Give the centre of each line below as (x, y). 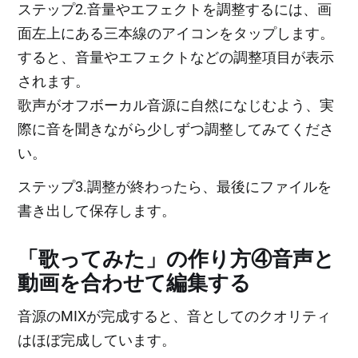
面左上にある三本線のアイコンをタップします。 (176, 33)
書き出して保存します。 (97, 210)
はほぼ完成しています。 (97, 340)
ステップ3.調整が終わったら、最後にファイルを (175, 186)
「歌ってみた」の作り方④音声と (177, 259)
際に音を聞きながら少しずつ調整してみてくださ (176, 129)
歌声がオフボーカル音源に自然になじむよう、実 (176, 105)
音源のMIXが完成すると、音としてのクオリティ (175, 316)
